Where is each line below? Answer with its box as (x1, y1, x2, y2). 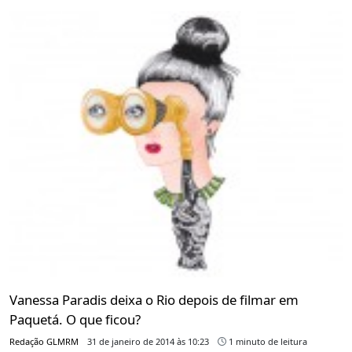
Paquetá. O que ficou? (9, 310, 141, 328)
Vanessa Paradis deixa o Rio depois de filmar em (9, 290, 299, 309)
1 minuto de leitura (226, 335, 307, 347)
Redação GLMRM (9, 335, 79, 347)
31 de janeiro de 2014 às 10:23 (87, 335, 209, 347)
